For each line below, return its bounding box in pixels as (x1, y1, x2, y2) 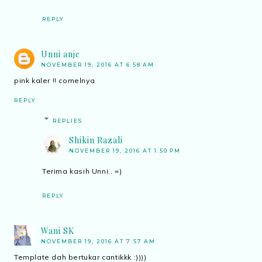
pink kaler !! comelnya (14, 75, 95, 85)
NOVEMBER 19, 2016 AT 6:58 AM (41, 61, 154, 68)
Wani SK (41, 225, 74, 236)
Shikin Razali (69, 134, 123, 146)
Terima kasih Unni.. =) (42, 166, 122, 175)
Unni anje (41, 48, 80, 60)
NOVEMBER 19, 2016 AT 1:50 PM (69, 147, 181, 154)
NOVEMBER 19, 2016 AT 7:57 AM (41, 237, 156, 244)
